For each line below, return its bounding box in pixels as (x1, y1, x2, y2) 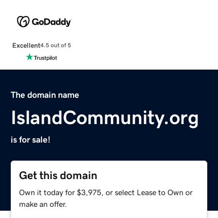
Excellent (12, 41, 40, 49)
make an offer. (19, 200, 68, 208)
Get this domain (19, 169, 98, 181)
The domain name (11, 90, 80, 99)
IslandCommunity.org (11, 107, 200, 127)
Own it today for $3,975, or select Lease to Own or (19, 188, 193, 196)
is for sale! (11, 135, 51, 144)
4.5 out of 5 (40, 42, 71, 49)
